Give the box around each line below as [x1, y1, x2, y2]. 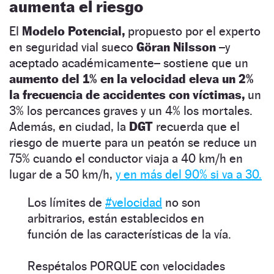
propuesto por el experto [125, 23, 261, 39]
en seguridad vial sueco [9, 39, 136, 54]
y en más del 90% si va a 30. [116, 166, 262, 182]
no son [162, 194, 201, 210]
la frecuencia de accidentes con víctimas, [9, 87, 248, 102]
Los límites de [28, 194, 105, 210]
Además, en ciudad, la [9, 119, 129, 134]
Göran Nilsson [136, 39, 216, 54]
